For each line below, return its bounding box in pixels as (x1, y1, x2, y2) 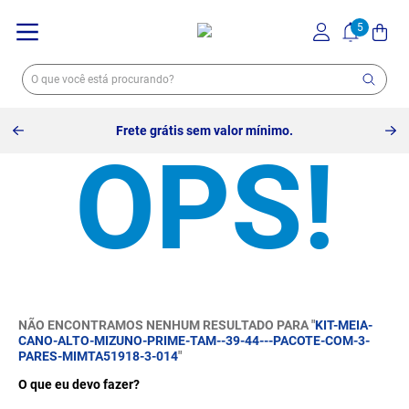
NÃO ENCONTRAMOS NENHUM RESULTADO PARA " (18, 318, 315, 332)
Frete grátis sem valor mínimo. (116, 123, 293, 138)
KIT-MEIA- (315, 318, 372, 332)
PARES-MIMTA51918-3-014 (18, 349, 178, 363)
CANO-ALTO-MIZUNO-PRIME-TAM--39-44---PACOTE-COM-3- (18, 333, 370, 348)
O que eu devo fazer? (18, 377, 140, 392)
